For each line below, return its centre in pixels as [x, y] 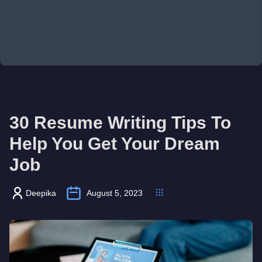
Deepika [41, 193]
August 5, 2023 [115, 193]
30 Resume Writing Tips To [120, 123]
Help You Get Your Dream [115, 144]
